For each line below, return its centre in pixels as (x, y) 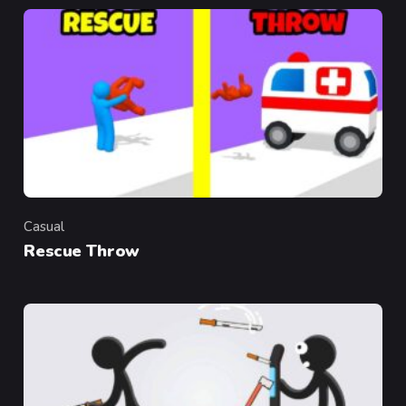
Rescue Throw (82, 251)
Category (52, 236)
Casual (44, 226)
